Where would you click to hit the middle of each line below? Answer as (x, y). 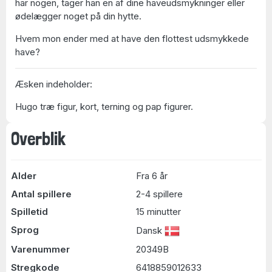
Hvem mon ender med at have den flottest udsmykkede (132, 38)
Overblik (38, 139)
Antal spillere (41, 194)
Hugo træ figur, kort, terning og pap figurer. (104, 106)
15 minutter (158, 212)
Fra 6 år (152, 176)
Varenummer (40, 249)
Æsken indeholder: (54, 84)
